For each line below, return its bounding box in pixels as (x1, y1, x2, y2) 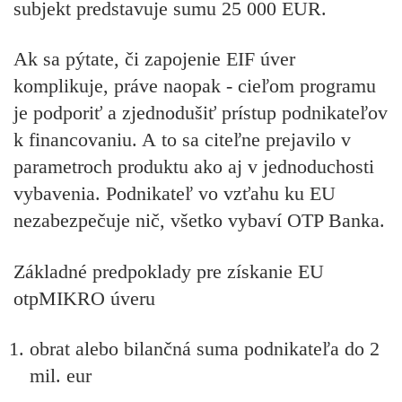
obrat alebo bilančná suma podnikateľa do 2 (30, 336, 380, 360)
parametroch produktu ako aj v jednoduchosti (13, 155, 374, 179)
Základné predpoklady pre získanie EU (13, 259, 324, 283)
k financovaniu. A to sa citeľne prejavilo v (13, 128, 351, 152)
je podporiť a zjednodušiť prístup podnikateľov (13, 101, 388, 125)
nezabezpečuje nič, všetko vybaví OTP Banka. (13, 209, 385, 232)
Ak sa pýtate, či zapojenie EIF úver (13, 48, 295, 71)
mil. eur (30, 363, 92, 387)
